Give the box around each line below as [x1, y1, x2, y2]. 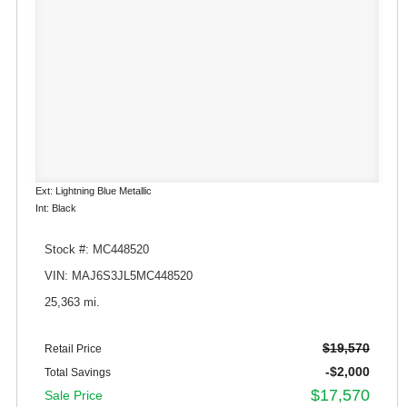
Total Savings [45, 365, 111, 379]
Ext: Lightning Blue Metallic [35, 184, 152, 196]
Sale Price [45, 387, 103, 402]
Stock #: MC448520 [45, 243, 149, 256]
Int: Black [35, 202, 76, 213]
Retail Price [45, 342, 102, 355]
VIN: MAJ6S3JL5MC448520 [45, 269, 193, 283]
